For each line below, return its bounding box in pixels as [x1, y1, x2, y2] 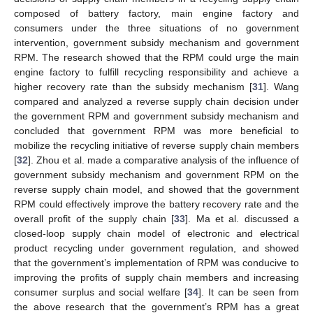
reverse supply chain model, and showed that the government [14, 183, 299, 195]
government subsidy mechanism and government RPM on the [14, 168, 299, 180]
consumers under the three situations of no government [14, 22, 299, 34]
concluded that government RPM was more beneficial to [14, 124, 299, 136]
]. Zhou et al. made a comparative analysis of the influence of [28, 154, 299, 166]
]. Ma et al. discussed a [185, 212, 300, 224]
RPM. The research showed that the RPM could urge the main [14, 51, 299, 63]
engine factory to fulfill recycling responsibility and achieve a [14, 66, 299, 78]
